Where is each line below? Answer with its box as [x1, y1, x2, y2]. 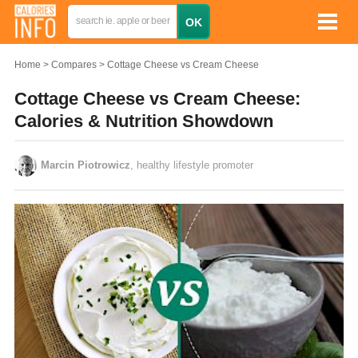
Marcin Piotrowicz [41, 159, 130, 171]
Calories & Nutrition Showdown [14, 111, 273, 131]
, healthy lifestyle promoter [130, 159, 253, 171]
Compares [51, 59, 97, 70]
